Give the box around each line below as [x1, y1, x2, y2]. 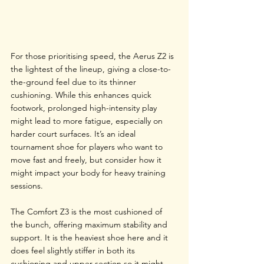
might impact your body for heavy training [11, 167, 168, 178]
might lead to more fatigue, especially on [11, 115, 165, 126]
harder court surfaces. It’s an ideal [11, 128, 138, 139]
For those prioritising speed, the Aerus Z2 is [11, 50, 176, 61]
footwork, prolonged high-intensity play [11, 102, 159, 113]
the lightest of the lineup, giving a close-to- [11, 63, 171, 74]
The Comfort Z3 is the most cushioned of [11, 206, 164, 217]
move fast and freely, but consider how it [11, 154, 164, 165]
